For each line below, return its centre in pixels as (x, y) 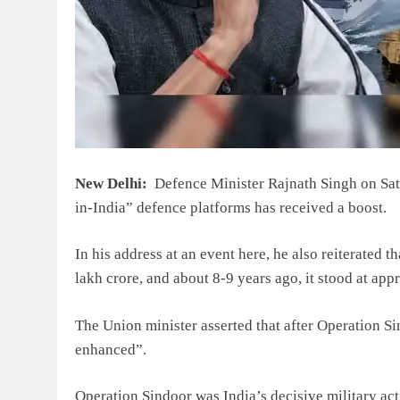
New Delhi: (113, 183)
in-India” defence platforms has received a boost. (231, 207)
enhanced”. (111, 349)
